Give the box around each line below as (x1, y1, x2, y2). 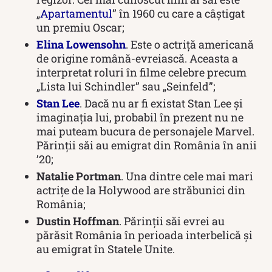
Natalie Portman (36, 168, 121, 183)
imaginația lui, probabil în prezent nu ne (36, 109, 243, 124)
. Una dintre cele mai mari (121, 168, 253, 183)
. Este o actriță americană (126, 36, 254, 52)
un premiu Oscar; (36, 19, 124, 35)
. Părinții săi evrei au (119, 213, 225, 228)
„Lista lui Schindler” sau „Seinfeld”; (36, 78, 216, 93)
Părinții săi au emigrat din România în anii (36, 137, 257, 152)
